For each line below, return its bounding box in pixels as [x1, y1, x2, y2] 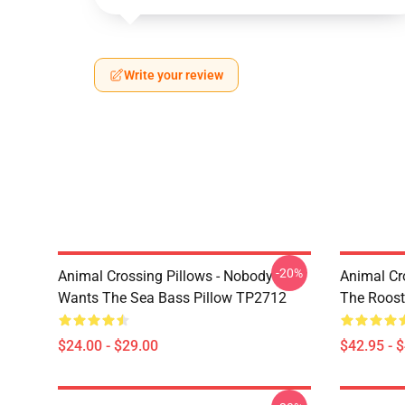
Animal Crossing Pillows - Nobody [58, 268, 273, 285]
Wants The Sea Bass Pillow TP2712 [58, 289, 287, 306]
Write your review [124, 68, 223, 82]
